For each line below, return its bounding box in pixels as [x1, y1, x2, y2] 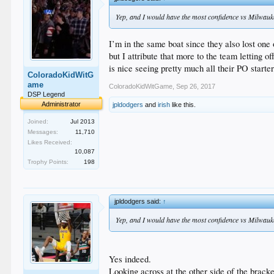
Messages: [28, 128, 59, 135]
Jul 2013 [70, 118, 95, 125]
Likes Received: [28, 139, 73, 146]
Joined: [28, 118, 49, 125]
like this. [170, 100, 196, 108]
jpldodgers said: [114, 198, 163, 205]
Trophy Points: [28, 158, 69, 165]
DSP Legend [28, 91, 65, 98]
